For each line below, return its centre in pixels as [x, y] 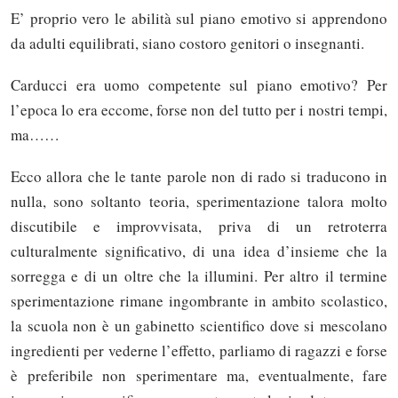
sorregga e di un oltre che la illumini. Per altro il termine [199, 275]
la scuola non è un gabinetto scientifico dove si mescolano [199, 325]
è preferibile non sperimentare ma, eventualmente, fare [199, 375]
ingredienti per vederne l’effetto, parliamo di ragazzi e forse [199, 350]
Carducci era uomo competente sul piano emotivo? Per [199, 84]
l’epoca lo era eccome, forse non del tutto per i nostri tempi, [199, 109]
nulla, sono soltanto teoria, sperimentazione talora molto [199, 201]
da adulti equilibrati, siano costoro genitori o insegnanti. [187, 43]
